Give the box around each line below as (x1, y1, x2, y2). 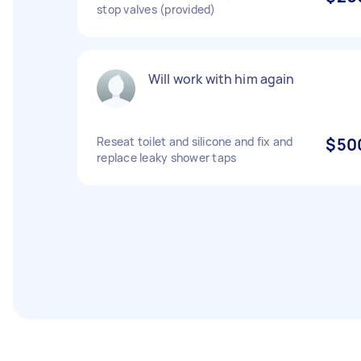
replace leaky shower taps (97, 150, 237, 165)
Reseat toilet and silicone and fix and (97, 134, 293, 149)
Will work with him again (148, 70, 295, 88)
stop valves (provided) (97, 2, 216, 17)
